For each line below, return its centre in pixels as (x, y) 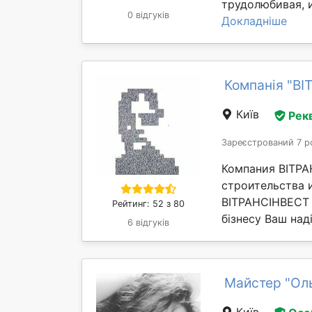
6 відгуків (148, 223)
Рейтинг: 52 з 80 (148, 204)
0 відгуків (148, 15)
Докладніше (254, 21)
